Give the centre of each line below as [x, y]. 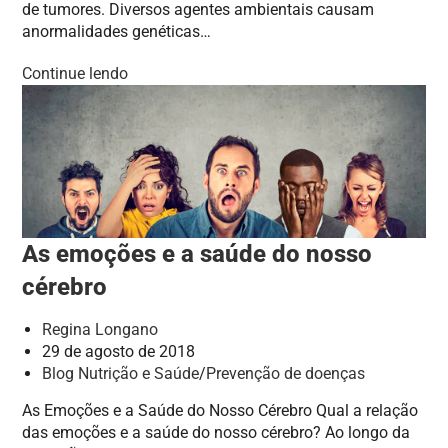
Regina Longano [100, 329]
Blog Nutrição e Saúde [121, 373]
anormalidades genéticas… [117, 32]
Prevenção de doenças [286, 373]
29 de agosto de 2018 [119, 351]
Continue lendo [75, 74]
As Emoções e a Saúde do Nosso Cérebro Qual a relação [220, 410]
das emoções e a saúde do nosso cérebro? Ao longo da [216, 432]
